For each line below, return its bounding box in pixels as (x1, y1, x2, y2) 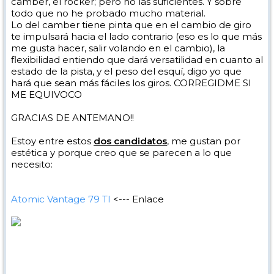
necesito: (11, 158, 53, 170)
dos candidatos (94, 135, 167, 147)
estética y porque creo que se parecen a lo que (11, 147, 232, 158)
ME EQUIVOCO (11, 89, 82, 100)
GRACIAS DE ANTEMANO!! (11, 112, 134, 124)
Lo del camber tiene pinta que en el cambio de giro (11, 19, 251, 31)
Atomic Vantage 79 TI (11, 193, 111, 205)
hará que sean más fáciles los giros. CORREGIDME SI (11, 77, 251, 89)
